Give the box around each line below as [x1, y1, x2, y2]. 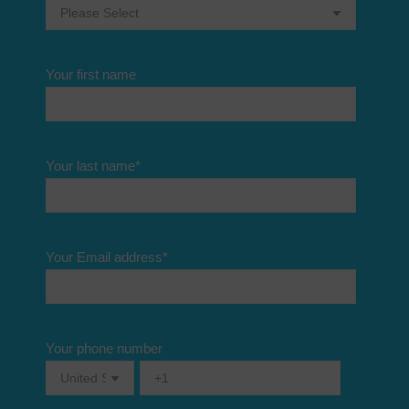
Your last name [46, 158, 135, 173]
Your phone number [46, 341, 163, 356]
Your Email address [46, 249, 163, 265]
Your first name [46, 67, 136, 82]
